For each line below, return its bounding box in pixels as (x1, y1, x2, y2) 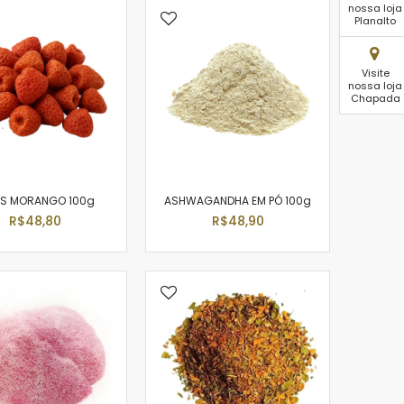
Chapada (350, 91, 400, 106)
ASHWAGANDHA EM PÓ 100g (164, 193, 311, 208)
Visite (361, 66, 390, 80)
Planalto (354, 14, 396, 28)
